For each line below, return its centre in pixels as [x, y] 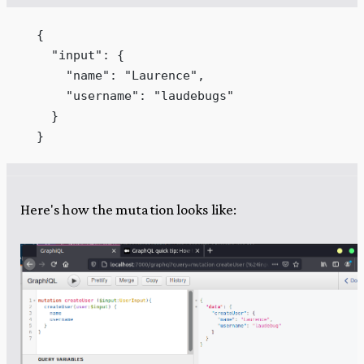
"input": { [73, 55]
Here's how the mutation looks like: [128, 210]
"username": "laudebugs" [128, 96]
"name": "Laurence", [113, 76]
